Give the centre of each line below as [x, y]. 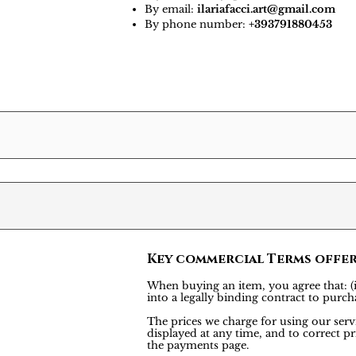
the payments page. [198, 345]
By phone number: [197, 24]
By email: [171, 9]
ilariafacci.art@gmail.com [266, 9]
